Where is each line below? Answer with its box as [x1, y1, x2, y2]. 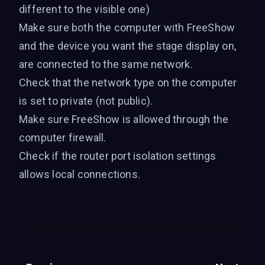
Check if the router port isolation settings [19, 150, 216, 162]
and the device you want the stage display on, [19, 40, 237, 52]
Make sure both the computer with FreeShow [19, 21, 235, 34]
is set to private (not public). [19, 95, 153, 107]
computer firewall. [19, 131, 106, 144]
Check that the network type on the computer [19, 76, 237, 89]
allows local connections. [19, 168, 140, 180]
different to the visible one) [19, 3, 150, 15]
